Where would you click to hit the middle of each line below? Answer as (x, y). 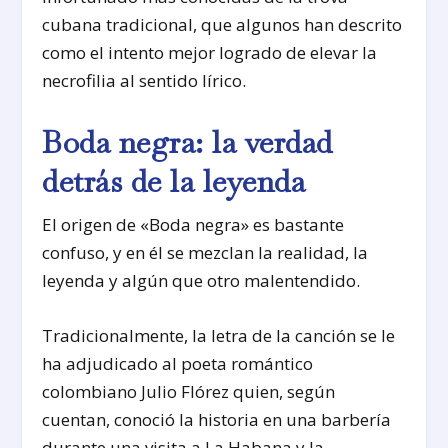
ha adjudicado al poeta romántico (178, 363)
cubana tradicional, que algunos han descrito (222, 25)
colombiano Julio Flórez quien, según (189, 391)
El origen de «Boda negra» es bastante (193, 224)
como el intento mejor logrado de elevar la (210, 53)
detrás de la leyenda (174, 181)
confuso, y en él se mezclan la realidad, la (205, 252)
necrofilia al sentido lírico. (144, 81)
